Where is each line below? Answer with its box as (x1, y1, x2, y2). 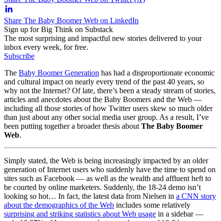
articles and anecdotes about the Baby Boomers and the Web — (4, 95, 202, 104)
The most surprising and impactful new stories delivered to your (4, 34, 202, 42)
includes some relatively (114, 200, 190, 209)
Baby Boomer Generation (19, 68, 99, 77)
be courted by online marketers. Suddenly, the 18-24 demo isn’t (4, 183, 201, 191)
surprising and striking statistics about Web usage (4, 209, 156, 218)
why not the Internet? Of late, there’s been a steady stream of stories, (4, 86, 216, 95)
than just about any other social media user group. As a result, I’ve (4, 112, 209, 121)
